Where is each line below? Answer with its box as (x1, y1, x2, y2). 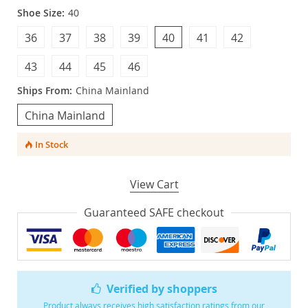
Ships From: (17, 84, 72, 97)
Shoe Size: (17, 6, 65, 19)
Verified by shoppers (107, 280, 218, 296)
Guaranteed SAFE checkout (84, 205, 224, 220)
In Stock (34, 138, 68, 151)
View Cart (129, 177, 179, 192)
